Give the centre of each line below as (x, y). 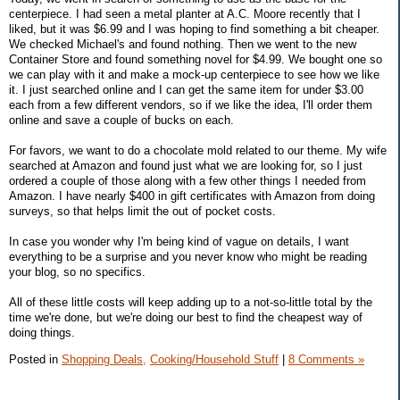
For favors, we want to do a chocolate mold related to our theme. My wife (198, 151)
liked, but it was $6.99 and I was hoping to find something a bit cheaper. (194, 29)
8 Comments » (326, 360)
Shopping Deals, (104, 360)
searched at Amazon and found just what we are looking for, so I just (186, 166)
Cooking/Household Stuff (214, 360)
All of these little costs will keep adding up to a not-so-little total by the (191, 303)
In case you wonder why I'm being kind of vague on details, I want (179, 242)
